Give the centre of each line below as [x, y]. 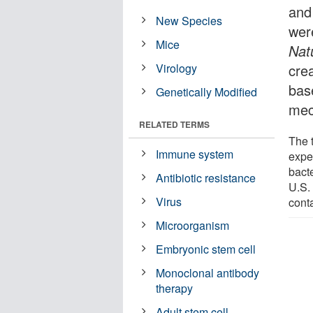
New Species [189, 20]
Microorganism [193, 225]
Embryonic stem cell [206, 249]
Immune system [195, 154]
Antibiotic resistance [206, 177]
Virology [177, 68]
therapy [175, 288]
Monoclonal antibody [208, 272]
